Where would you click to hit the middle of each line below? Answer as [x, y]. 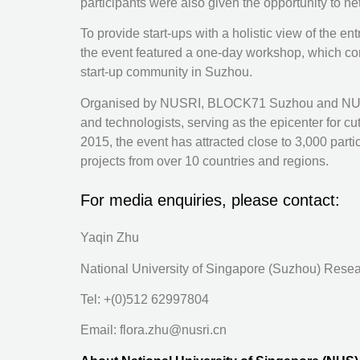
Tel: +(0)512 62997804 [145, 300]
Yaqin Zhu [110, 238]
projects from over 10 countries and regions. [205, 161]
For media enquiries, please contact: [210, 200]
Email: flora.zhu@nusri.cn [153, 330]
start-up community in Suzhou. [166, 72]
